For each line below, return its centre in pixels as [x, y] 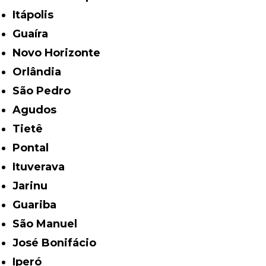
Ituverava [40, 167]
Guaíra [35, 34]
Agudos [39, 110]
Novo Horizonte [61, 53]
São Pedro [45, 91]
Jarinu [33, 186]
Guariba [39, 205]
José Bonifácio [58, 243]
